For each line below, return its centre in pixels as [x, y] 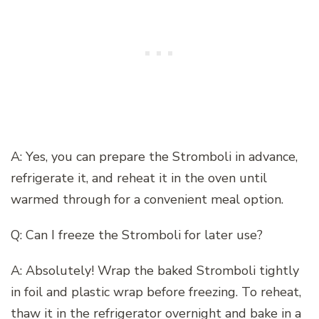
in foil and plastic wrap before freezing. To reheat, [156, 292]
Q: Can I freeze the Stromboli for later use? [137, 235]
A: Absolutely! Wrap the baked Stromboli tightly [155, 270]
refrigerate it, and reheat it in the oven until [139, 178]
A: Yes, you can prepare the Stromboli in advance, [154, 156]
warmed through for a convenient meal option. [147, 199]
